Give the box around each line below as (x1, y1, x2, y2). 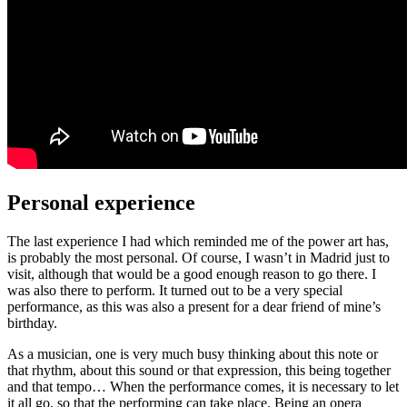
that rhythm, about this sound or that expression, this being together (7, 362, 391, 379)
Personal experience (7, 191, 195, 215)
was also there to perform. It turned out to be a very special (7, 283, 342, 299)
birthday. (7, 315, 57, 332)
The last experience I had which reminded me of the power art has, (7, 233, 389, 250)
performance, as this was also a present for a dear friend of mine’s (7, 299, 381, 315)
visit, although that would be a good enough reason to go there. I (7, 266, 376, 283)
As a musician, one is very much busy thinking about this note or (7, 346, 378, 362)
